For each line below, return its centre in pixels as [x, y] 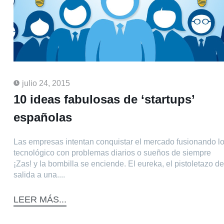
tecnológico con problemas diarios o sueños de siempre [112, 153]
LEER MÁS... [40, 199]
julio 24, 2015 [46, 83]
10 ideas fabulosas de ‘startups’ [104, 99]
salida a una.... [39, 175]
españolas [43, 117]
